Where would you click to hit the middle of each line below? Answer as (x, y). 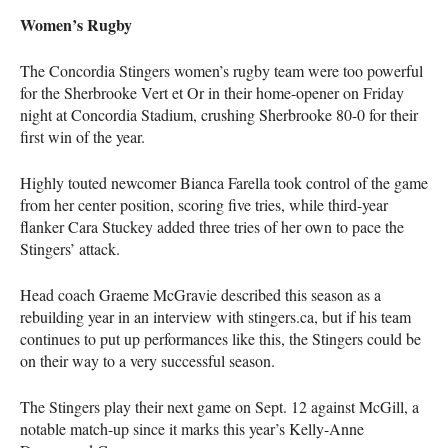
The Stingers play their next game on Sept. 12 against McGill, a (219, 406)
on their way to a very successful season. (147, 360)
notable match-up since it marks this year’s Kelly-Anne (192, 428)
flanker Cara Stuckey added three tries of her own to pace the (212, 226)
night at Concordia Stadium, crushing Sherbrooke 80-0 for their (219, 114)
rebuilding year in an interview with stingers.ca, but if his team (215, 316)
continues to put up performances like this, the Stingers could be (220, 338)
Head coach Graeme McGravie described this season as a (200, 294)
